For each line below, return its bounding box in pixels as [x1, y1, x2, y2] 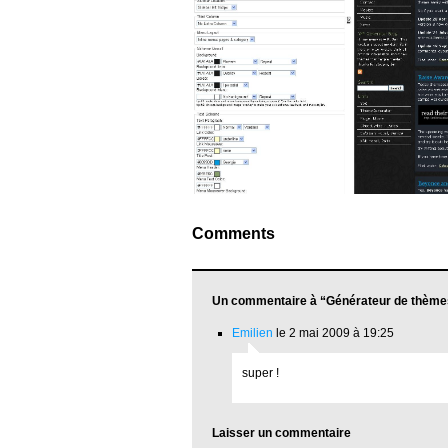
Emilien [232, 326, 273, 340]
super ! [242, 366, 279, 380]
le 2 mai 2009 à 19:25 [273, 326, 394, 340]
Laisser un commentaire [212, 426, 351, 440]
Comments [192, 225, 275, 242]
